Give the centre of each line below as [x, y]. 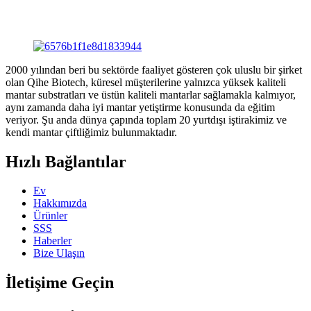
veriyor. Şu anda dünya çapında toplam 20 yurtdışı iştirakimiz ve [146, 119]
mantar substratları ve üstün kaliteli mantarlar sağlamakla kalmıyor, [151, 94]
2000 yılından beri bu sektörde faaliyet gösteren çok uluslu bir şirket [154, 69]
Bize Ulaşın [59, 253]
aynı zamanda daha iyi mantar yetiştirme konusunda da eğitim [140, 107]
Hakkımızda [60, 203]
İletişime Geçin [60, 283]
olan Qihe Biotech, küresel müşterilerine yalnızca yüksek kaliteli [146, 82]
